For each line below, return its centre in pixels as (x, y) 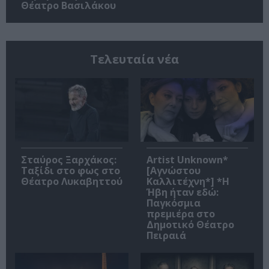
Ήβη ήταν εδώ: (183, 192)
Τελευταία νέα (134, 59)
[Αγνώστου (174, 171)
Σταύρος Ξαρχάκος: (69, 160)
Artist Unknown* (187, 160)
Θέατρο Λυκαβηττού (72, 182)
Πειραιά (166, 236)
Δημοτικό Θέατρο (190, 225)
